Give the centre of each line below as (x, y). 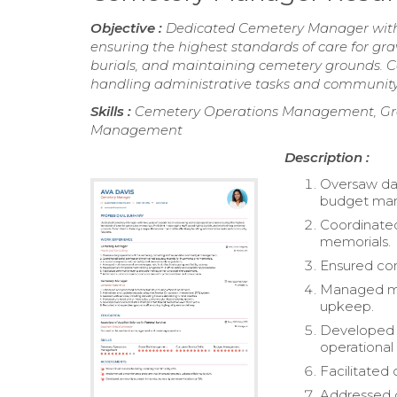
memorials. (356, 242)
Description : (327, 158)
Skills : (113, 112)
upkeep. (347, 307)
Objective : (128, 28)
